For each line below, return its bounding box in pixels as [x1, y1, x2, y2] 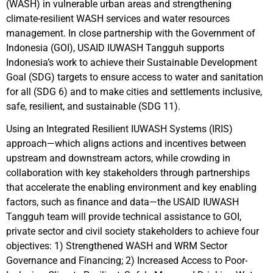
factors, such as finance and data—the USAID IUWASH [6, 196, 239, 208]
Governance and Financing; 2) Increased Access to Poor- [6, 255, 247, 266]
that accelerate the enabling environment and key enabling [6, 182, 257, 193]
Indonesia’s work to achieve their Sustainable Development [6, 57, 257, 68]
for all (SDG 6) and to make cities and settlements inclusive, [6, 86, 262, 97]
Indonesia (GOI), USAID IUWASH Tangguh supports [6, 42, 224, 54]
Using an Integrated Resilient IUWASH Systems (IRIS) [6, 123, 233, 135]
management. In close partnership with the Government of [6, 27, 255, 39]
